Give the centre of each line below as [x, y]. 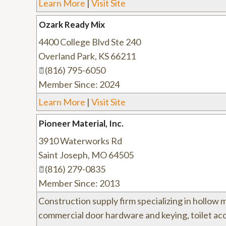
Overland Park [67, 56]
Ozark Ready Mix [72, 24]
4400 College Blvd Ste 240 [90, 42]
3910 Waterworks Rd [80, 141]
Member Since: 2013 [79, 183]
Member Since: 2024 [79, 84]
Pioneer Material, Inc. [81, 123]
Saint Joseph [63, 155]
